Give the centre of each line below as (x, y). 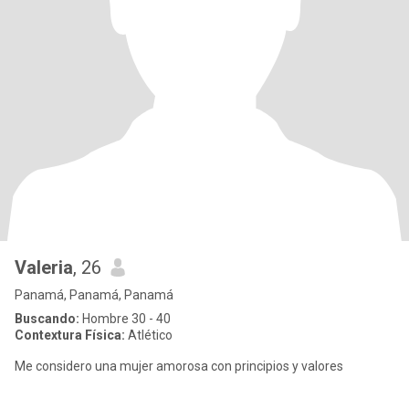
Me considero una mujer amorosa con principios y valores (179, 366)
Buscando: (47, 319)
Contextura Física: (70, 335)
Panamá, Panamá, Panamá (94, 295)
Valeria (44, 267)
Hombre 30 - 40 (125, 319)
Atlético (149, 335)
